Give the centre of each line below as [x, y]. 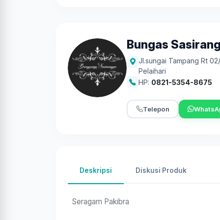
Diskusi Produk [161, 170]
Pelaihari [152, 71]
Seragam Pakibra [100, 202]
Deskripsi [96, 170]
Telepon [156, 109]
